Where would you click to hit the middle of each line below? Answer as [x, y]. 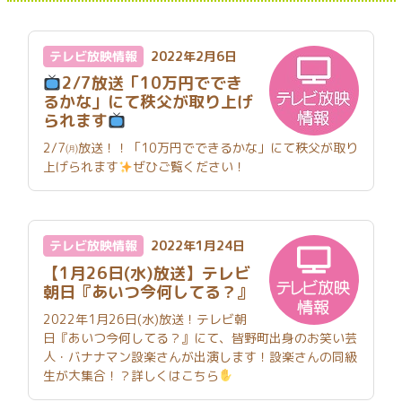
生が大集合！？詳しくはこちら [131, 375]
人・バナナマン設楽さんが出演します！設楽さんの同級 [200, 356]
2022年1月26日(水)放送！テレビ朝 [145, 319]
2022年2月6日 [194, 57]
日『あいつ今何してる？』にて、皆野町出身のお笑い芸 [200, 337]
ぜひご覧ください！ [189, 167]
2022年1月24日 [198, 246]
